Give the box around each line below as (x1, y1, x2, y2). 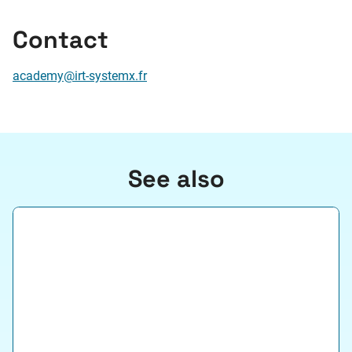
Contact (13, 24, 108, 55)
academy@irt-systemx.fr (13, 68, 147, 84)
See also (127, 163, 225, 195)
